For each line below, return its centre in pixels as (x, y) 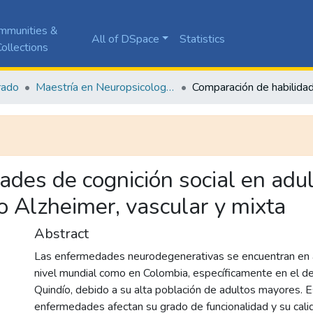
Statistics (203, 39)
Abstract (61, 233)
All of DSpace (125, 39)
